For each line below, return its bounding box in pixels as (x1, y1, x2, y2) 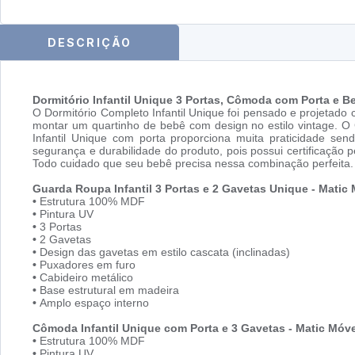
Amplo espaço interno (40, 296, 149, 310)
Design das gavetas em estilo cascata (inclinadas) (40, 246, 290, 259)
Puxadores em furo (40, 258, 136, 272)
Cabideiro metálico (40, 271, 133, 284)
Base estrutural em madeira (40, 284, 179, 297)
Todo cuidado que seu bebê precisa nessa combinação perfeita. (32, 157, 353, 170)
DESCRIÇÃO (48, 35, 132, 49)
